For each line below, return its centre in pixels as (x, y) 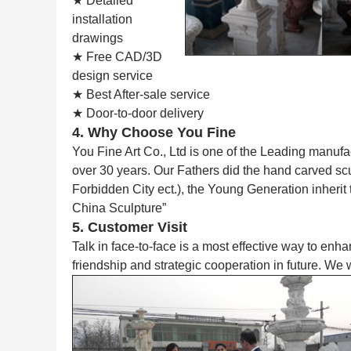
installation (102, 19)
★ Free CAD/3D (117, 57)
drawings (98, 38)
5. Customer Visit (130, 227)
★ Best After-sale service (141, 94)
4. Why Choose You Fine (154, 132)
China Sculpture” (119, 208)
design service (112, 76)
